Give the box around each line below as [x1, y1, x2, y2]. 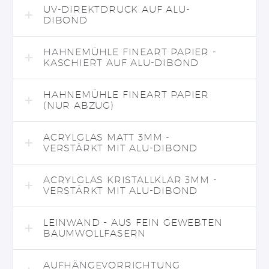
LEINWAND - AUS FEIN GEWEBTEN [43, 216, 223, 228]
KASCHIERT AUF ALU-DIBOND [43, 56, 199, 68]
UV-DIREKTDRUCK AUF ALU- [43, 3, 190, 15]
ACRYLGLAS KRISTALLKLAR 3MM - [43, 174, 217, 186]
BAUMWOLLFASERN [43, 227, 147, 239]
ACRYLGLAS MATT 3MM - [43, 131, 171, 143]
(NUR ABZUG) [43, 99, 114, 111]
